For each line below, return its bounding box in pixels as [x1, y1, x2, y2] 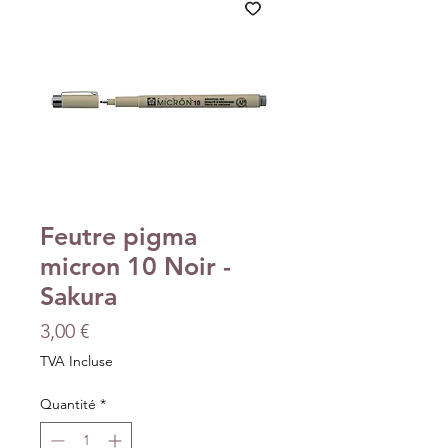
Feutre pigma [40, 220, 197, 251]
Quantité [40, 394, 96, 413]
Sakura [40, 280, 117, 311]
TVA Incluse [40, 351, 113, 370]
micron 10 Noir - [40, 250, 231, 281]
